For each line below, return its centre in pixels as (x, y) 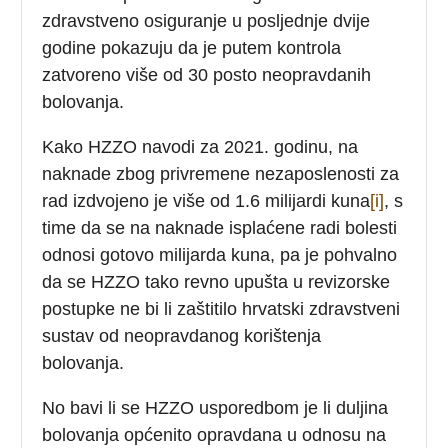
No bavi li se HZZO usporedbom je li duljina (215, 407)
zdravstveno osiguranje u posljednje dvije (206, 20)
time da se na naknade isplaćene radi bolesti (220, 227)
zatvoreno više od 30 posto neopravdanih (207, 74)
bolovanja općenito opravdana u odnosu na (214, 434)
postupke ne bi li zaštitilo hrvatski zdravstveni (221, 308)
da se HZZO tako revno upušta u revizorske (216, 281)
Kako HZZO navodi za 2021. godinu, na (200, 146)
